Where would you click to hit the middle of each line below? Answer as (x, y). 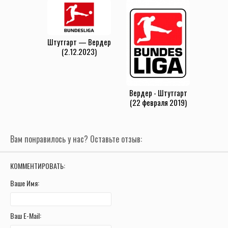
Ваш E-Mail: (26, 215)
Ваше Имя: (25, 183)
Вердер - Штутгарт (158, 92)
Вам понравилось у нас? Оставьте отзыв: (76, 139)
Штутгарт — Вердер (79, 41)
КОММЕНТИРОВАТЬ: (38, 165)
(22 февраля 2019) (158, 102)
